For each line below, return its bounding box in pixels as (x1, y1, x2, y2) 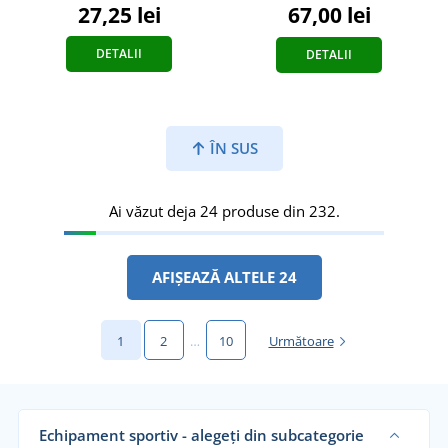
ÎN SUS (205, 138, 258, 159)
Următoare (268, 332, 334, 351)
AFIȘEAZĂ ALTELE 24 (151, 267, 297, 288)
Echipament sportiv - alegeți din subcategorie (38, 425, 364, 446)
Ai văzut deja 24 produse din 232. (108, 201, 340, 222)
